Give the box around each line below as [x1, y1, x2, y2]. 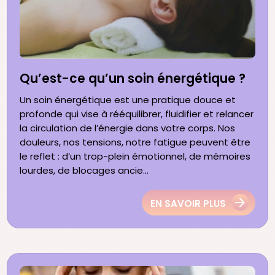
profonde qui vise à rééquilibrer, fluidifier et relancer [20, 107, 254, 121]
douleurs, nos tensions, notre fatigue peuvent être [20, 136, 251, 149]
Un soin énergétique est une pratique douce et [20, 93, 236, 107]
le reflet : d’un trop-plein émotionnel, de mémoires [20, 150, 251, 163]
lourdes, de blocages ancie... [20, 164, 149, 177]
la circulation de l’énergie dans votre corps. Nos [20, 122, 236, 135]
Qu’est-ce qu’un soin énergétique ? [20, 70, 246, 88]
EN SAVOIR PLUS [150, 196, 226, 210]
